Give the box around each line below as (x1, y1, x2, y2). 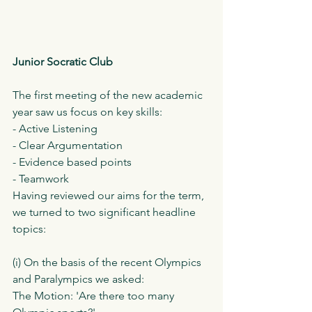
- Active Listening (13, 122, 97, 136)
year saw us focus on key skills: (13, 105, 162, 119)
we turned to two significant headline (13, 205, 198, 219)
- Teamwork (13, 172, 69, 186)
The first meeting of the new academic (13, 88, 205, 102)
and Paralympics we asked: (13, 272, 144, 286)
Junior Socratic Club (13, 55, 116, 69)
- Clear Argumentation (13, 139, 125, 153)
